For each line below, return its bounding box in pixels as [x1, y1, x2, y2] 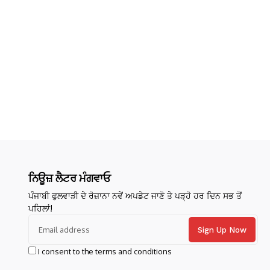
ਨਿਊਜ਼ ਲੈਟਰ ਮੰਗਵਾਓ [28, 172, 111, 185]
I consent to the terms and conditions [37, 246, 172, 257]
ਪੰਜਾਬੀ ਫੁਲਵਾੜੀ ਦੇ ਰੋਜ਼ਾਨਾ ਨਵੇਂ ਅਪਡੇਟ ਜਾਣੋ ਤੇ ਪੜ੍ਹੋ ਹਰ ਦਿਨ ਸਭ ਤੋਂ [28, 190, 242, 201]
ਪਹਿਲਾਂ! [28, 203, 52, 214]
